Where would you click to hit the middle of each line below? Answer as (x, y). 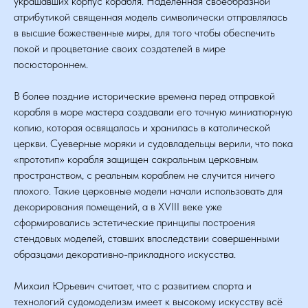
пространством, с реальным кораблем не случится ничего (144, 175)
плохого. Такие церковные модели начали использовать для (148, 191)
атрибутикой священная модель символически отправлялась (151, 17)
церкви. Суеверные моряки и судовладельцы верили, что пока (153, 143)
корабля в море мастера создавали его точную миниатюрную (153, 112)
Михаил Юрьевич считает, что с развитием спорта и (133, 286)
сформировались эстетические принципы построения (134, 222)
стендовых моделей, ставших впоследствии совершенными (147, 238)
